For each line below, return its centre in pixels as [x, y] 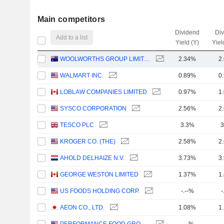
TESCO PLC [77, 125]
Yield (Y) [187, 42]
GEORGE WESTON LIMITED [99, 174]
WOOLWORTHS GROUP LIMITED [147, 59]
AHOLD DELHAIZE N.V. [92, 158]
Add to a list [72, 37]
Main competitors [71, 19]
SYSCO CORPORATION [93, 108]
